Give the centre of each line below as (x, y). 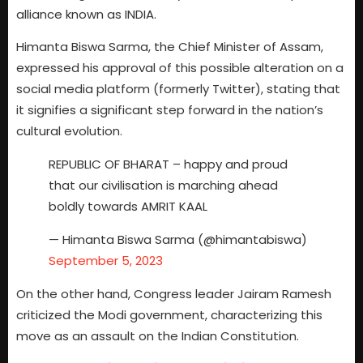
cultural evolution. (69, 131)
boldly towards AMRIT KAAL (128, 207)
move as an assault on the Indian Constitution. (158, 335)
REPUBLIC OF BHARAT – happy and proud (168, 164)
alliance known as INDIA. (86, 14)
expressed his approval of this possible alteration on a (180, 68)
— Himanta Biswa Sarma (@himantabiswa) (178, 239)
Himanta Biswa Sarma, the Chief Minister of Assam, (170, 47)
